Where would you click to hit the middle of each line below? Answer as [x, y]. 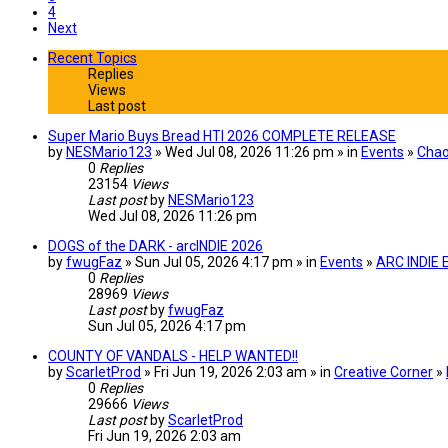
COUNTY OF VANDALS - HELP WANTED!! [173, 355]
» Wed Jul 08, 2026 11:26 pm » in [256, 151]
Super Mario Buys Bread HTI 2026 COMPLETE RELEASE [222, 135]
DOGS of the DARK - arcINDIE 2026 [155, 245]
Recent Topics [92, 57]
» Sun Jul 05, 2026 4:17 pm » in [221, 261]
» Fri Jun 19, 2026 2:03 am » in [237, 371]
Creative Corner [383, 371]
